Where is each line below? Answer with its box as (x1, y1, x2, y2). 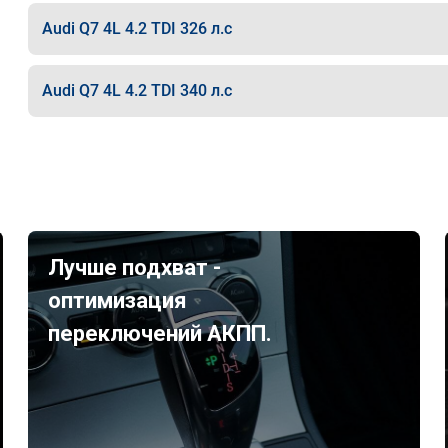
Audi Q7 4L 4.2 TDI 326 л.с (41, 19, 232, 38)
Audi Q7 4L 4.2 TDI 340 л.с (41, 81, 232, 100)
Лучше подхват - (48, 255, 222, 280)
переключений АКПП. (48, 321, 273, 346)
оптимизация (48, 288, 188, 313)
